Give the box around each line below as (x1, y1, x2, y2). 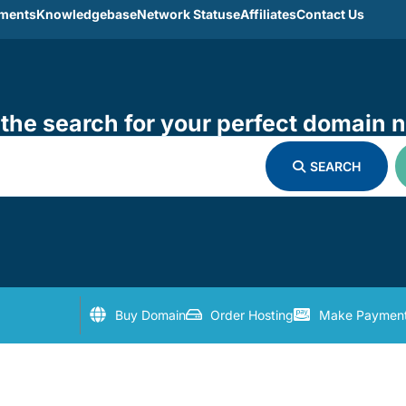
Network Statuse (136, 5, 240, 22)
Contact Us (295, 5, 364, 22)
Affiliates (239, 5, 296, 22)
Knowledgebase (35, 5, 137, 22)
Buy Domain (114, 306, 186, 323)
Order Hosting (210, 306, 294, 323)
